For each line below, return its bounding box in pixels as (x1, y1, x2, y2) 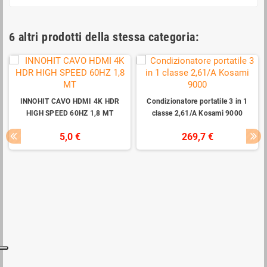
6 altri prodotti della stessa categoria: (9, 30, 198, 45)
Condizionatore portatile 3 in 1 (147, 97, 248, 106)
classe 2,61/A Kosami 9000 (152, 109, 243, 118)
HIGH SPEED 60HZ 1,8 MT (26, 109, 114, 118)
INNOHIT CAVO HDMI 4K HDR (20, 97, 120, 106)
